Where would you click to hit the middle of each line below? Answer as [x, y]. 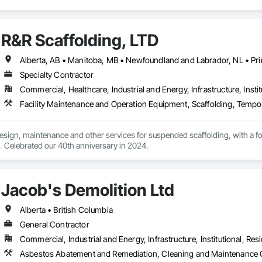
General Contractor [54, 225]
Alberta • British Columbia [66, 210]
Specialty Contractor [56, 75]
